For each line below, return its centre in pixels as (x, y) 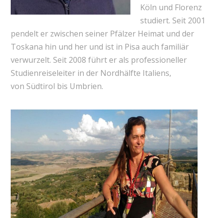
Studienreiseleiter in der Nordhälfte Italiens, (91, 73)
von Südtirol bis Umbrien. (57, 86)
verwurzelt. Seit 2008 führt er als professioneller (99, 60)
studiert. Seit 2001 (173, 20)
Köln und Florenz (171, 7)
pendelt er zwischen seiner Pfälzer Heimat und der (102, 33)
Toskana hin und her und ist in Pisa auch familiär (100, 46)
